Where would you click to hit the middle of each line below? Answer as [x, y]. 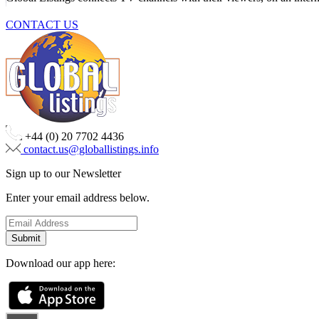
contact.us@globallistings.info [91, 149]
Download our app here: [61, 263]
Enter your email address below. [78, 197]
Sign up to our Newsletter [63, 173]
